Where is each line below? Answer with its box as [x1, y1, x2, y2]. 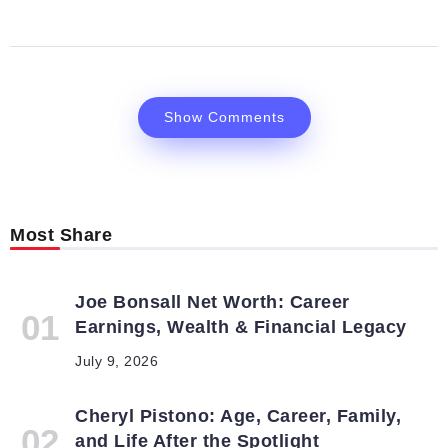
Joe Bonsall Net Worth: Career [75, 292, 350, 313]
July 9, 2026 [75, 354, 158, 370]
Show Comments [163, 109, 285, 126]
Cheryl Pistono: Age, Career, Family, [75, 406, 401, 427]
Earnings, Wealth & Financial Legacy [75, 317, 407, 338]
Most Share [10, 225, 112, 246]
